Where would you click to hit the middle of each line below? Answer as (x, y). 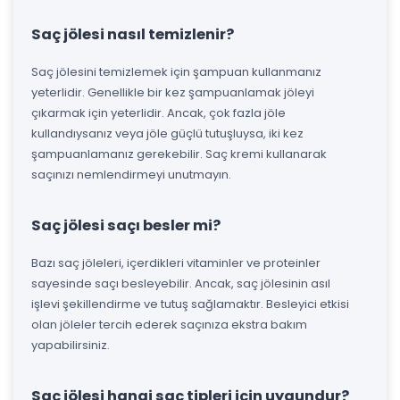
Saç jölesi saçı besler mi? (126, 225)
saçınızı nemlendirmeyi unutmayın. (131, 174)
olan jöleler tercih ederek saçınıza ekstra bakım (169, 324)
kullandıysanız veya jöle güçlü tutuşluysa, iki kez (167, 133)
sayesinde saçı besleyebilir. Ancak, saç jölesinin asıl (181, 283)
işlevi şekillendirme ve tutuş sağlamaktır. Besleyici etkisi (190, 304)
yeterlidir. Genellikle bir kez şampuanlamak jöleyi (173, 92)
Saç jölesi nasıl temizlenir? (133, 34)
